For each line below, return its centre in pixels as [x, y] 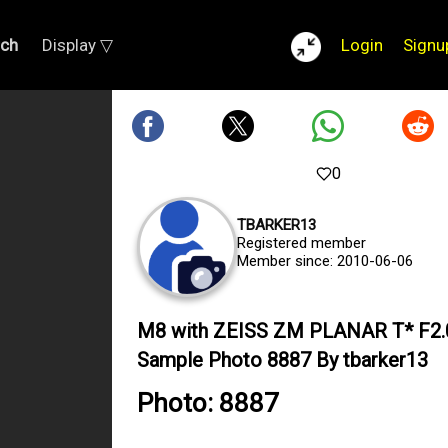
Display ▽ [77, 45]
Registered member [301, 243]
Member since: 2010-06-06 [325, 261]
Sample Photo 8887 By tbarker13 [282, 360]
